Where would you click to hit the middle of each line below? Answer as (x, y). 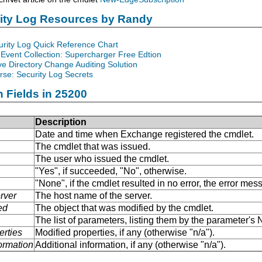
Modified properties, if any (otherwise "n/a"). (125, 232)
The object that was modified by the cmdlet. (124, 208)
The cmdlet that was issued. (93, 146)
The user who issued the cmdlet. (102, 158)
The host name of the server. (94, 195)
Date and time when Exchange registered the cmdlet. (144, 134)
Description (61, 122)
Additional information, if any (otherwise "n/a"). (130, 244)
